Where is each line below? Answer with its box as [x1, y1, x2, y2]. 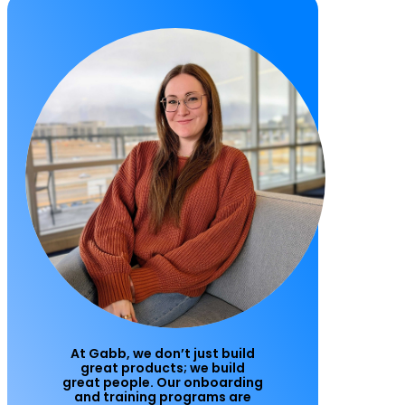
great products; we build [80, 359, 245, 377]
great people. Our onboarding [62, 373, 263, 391]
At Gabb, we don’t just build [71, 344, 255, 363]
